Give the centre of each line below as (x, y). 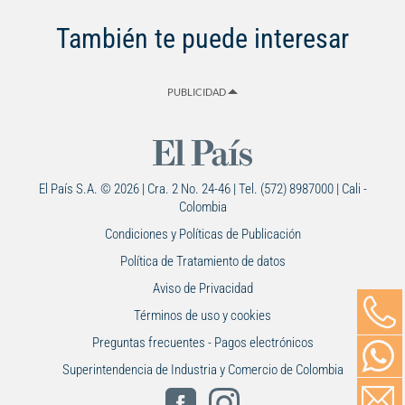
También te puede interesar (202, 39)
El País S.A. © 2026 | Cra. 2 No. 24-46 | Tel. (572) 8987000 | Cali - (202, 189)
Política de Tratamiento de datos (202, 262)
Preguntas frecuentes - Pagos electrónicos (202, 343)
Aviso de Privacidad (202, 289)
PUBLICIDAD (198, 92)
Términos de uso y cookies (202, 316)
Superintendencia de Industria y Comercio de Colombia (202, 370)
